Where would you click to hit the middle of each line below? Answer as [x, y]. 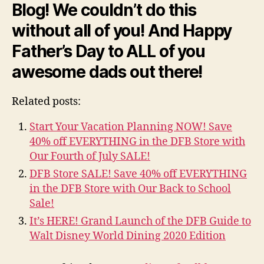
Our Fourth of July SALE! [90, 156]
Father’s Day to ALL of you [108, 51]
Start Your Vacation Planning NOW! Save [131, 127]
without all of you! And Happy [122, 30]
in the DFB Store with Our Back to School [130, 189]
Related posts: [46, 101]
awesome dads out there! [107, 72]
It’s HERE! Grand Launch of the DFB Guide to [140, 221]
